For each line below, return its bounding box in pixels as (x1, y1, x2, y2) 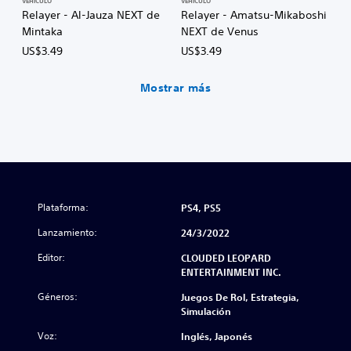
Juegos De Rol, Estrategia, (181, 290, 299, 303)
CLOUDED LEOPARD (181, 251, 271, 264)
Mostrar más (139, 81, 212, 96)
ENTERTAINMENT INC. (181, 265, 281, 278)
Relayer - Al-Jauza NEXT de (22, 7, 160, 22)
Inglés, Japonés (181, 329, 252, 342)
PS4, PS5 (181, 201, 221, 214)
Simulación (181, 304, 231, 317)
